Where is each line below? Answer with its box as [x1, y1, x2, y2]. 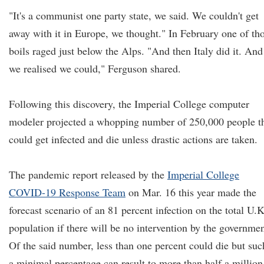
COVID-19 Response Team [9, 185, 126, 199]
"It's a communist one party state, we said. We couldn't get [9, 8, 259, 22]
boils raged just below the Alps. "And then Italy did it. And [9, 44, 263, 58]
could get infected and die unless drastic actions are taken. [9, 132, 258, 146]
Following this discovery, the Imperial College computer [9, 97, 249, 111]
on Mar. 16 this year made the [126, 185, 256, 199]
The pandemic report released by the [9, 167, 167, 181]
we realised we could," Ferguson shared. [9, 61, 181, 75]
